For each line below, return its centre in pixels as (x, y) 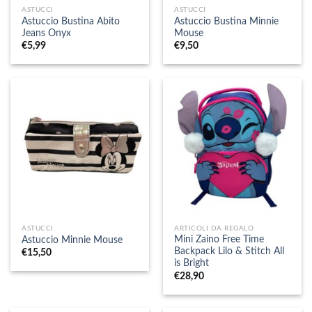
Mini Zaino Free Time (219, 240)
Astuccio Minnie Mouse (72, 241)
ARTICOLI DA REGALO (214, 228)
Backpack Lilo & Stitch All (229, 252)
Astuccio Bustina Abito (71, 21)
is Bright (192, 264)
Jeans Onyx (47, 33)
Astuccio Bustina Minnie (227, 21)
